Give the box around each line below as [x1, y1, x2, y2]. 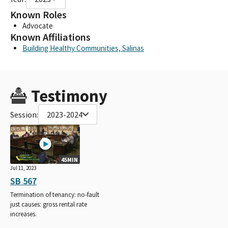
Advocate [22, 20, 53, 31]
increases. [10, 209, 37, 218]
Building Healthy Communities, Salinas [22, 43, 144, 53]
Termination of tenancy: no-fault [10, 190, 99, 199]
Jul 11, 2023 [10, 164, 36, 172]
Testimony [31, 85, 107, 106]
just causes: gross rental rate [10, 199, 87, 209]
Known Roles [10, 8, 67, 21]
